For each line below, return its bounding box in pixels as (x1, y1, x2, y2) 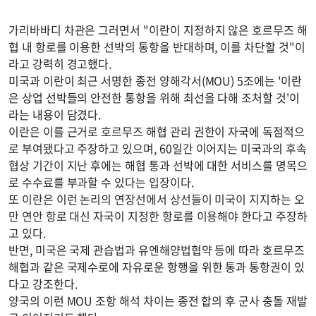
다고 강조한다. (8, 275, 78, 293)
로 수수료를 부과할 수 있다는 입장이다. (8, 174, 194, 191)
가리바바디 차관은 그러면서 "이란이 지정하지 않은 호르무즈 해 (8, 21, 308, 39)
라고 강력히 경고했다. (8, 55, 112, 73)
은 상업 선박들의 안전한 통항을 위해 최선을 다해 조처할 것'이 (8, 89, 300, 107)
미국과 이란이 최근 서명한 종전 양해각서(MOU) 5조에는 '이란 (8, 72, 302, 90)
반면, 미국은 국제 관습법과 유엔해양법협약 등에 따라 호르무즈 (8, 241, 305, 259)
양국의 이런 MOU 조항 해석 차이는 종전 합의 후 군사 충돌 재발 (8, 292, 308, 310)
